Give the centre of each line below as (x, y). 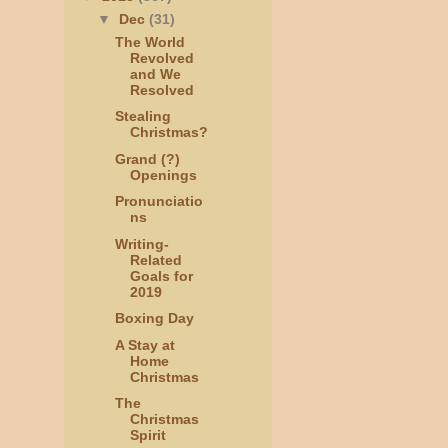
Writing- (141, 243)
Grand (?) (147, 158)
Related (155, 259)
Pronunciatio (158, 201)
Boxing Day (154, 318)
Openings (163, 174)
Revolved (161, 57)
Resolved (161, 89)
